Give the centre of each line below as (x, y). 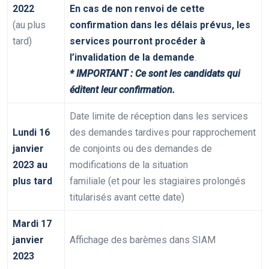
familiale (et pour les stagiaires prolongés (158, 181)
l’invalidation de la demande (132, 58)
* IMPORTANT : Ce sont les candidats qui (155, 74)
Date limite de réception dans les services (159, 116)
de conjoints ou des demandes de (141, 149)
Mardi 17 (32, 224)
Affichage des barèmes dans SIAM (143, 240)
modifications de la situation (129, 165)
